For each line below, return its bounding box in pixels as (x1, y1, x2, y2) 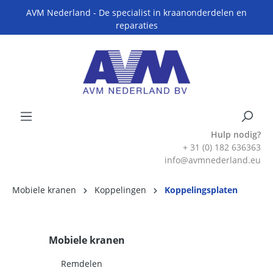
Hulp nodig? (211, 129, 261, 140)
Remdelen (61, 258, 102, 269)
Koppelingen (94, 184, 146, 196)
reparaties (115, 19, 158, 31)
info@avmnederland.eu (165, 154, 261, 166)
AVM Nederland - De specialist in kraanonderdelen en (26, 7, 247, 18)
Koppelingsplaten (165, 184, 238, 196)
